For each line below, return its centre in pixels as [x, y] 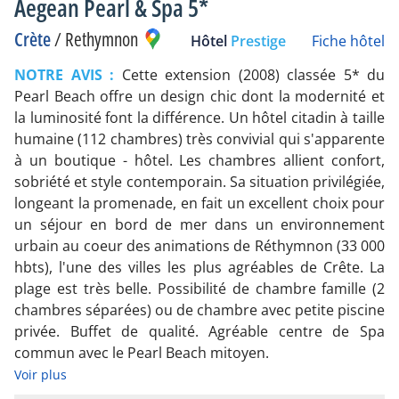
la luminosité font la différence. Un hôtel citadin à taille [199, 117]
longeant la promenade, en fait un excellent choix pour [199, 203]
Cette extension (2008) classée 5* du [253, 74]
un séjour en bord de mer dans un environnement [199, 224]
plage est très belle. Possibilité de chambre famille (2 [199, 288]
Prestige [258, 41]
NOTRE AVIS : [68, 74]
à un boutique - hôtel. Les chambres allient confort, [199, 160]
